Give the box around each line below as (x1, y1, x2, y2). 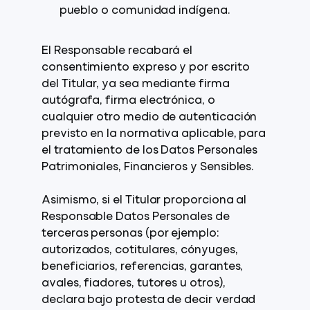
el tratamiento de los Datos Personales (42, 145, 258, 156)
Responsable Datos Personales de (42, 212, 230, 223)
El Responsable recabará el (42, 46, 193, 57)
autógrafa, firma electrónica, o (42, 95, 215, 107)
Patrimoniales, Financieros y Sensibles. (42, 162, 255, 173)
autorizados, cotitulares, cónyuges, (42, 245, 238, 256)
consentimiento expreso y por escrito (42, 62, 250, 73)
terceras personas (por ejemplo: (42, 228, 219, 239)
